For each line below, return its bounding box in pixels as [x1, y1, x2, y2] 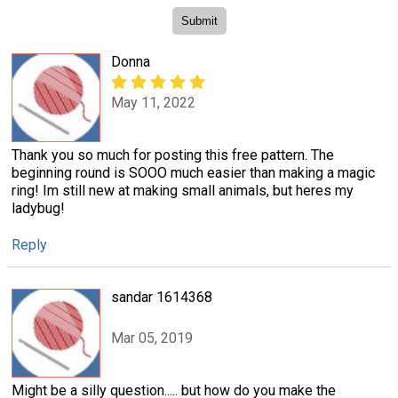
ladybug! [12, 199, 65, 217]
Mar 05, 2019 [111, 330, 193, 347]
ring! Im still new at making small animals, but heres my [12, 181, 354, 199]
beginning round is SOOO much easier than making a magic [12, 163, 375, 181]
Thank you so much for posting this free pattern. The [12, 146, 334, 163]
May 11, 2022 [111, 93, 195, 111]
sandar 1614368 [111, 288, 212, 306]
